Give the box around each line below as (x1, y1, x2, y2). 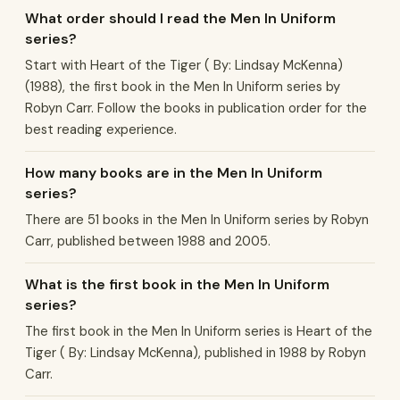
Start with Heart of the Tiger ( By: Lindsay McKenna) (25, 56, 343, 74)
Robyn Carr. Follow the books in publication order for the (25, 99, 367, 117)
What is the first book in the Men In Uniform (25, 275, 329, 294)
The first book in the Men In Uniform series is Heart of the (25, 322, 372, 340)
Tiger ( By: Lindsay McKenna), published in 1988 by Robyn (25, 344, 366, 362)
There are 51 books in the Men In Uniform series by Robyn (25, 211, 369, 229)
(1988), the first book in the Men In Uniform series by (25, 78, 340, 96)
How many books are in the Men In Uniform (25, 163, 322, 182)
